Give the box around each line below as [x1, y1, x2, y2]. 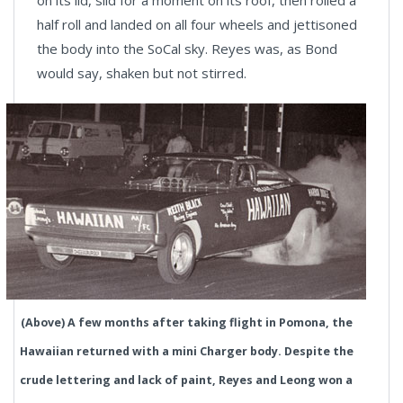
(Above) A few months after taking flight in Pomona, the [20, 315, 353, 331]
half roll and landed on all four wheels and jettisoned [37, 15, 357, 34]
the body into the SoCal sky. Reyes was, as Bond [37, 40, 337, 58]
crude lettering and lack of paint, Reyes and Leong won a [20, 372, 353, 389]
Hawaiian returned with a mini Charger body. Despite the [19, 344, 354, 360]
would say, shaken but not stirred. [37, 64, 246, 83]
